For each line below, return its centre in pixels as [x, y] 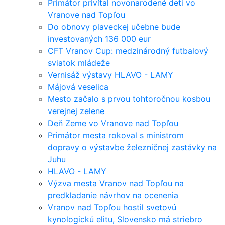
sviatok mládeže [79, 63]
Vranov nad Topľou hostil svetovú [112, 207]
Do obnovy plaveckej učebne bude [114, 26]
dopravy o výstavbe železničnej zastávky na [132, 147]
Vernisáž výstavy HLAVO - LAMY [110, 75]
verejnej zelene [76, 111]
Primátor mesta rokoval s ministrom [116, 135]
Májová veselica [78, 87]
